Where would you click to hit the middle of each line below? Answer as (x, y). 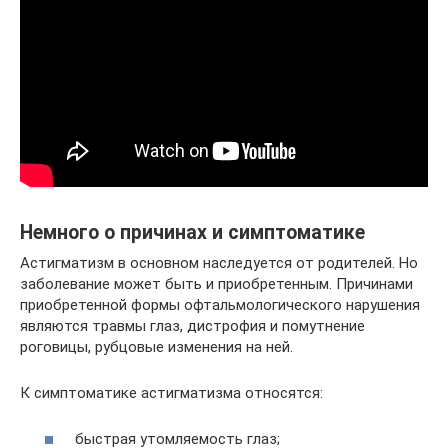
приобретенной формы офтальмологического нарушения (220, 304)
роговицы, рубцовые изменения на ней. (156, 346)
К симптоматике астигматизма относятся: (171, 392)
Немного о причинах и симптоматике (192, 232)
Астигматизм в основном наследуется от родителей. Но (219, 262)
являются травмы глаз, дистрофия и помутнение (192, 325)
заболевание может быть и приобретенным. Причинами (216, 283)
